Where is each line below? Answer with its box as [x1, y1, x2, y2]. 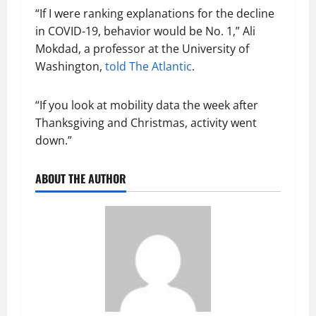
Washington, [35, 59, 105, 74]
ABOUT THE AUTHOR [35, 170, 126, 187]
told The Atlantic [105, 59, 192, 74]
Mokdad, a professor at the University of [35, 41, 249, 56]
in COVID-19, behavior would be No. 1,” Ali [35, 23, 255, 39]
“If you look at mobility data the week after [35, 97, 258, 113]
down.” [35, 133, 72, 148]
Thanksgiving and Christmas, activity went [35, 115, 257, 130]
